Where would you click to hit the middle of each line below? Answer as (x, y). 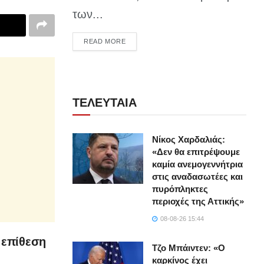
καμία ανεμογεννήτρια (198, 164)
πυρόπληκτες (180, 189)
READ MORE (105, 42)
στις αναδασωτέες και (198, 177)
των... (88, 14)
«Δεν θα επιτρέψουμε (196, 152)
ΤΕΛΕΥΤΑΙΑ (105, 103)
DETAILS (139, 41)
